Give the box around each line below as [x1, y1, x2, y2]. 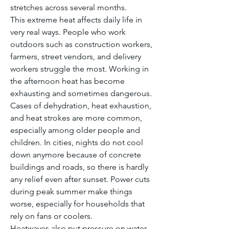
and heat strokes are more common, [10, 113, 142, 123]
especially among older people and [10, 125, 140, 135]
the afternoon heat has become [10, 76, 125, 86]
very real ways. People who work [10, 27, 126, 37]
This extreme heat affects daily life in [10, 15, 142, 25]
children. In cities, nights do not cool [10, 138, 143, 147]
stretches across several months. [10, 3, 127, 12]
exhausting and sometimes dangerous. [10, 88, 152, 98]
